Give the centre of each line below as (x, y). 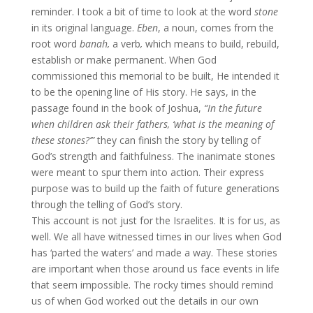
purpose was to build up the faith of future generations (155, 188)
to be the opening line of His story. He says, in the (144, 92)
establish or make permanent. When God (124, 60)
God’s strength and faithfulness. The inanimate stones (153, 156)
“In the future (233, 108)
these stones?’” (63, 140)
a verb (126, 44)
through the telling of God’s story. (107, 204)
